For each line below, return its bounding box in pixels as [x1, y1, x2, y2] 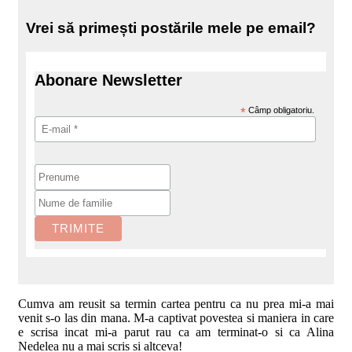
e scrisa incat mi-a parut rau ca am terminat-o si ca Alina [18, 324, 334, 339]
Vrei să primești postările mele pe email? [26, 19, 316, 36]
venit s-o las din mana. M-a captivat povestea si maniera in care [18, 310, 334, 324]
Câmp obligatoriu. [246, 104, 315, 115]
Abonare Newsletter [35, 71, 183, 89]
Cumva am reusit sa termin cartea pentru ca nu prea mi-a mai [18, 296, 334, 310]
